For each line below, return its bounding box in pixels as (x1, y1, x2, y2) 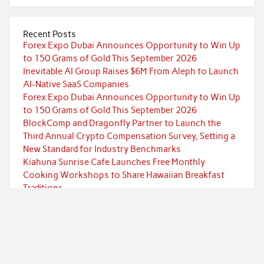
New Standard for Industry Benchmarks (22, 143, 181, 154)
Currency (35, 241, 73, 252)
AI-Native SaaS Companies (22, 78, 129, 90)
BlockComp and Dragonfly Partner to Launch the (22, 117, 221, 128)
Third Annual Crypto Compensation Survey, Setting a (22, 130, 235, 141)
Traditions (22, 182, 63, 193)
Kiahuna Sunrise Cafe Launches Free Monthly (22, 156, 205, 167)
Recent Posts (22, 28, 76, 39)
